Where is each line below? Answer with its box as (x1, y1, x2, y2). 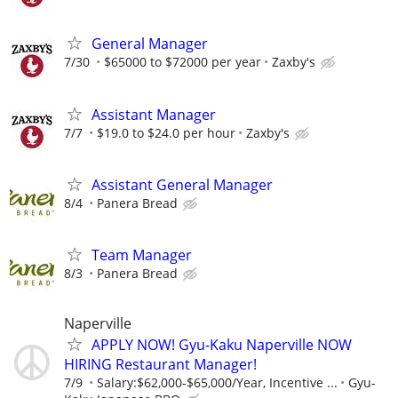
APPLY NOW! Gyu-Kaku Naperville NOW (92, 335, 352, 355)
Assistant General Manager (92, 174, 273, 195)
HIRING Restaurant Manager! (64, 354, 257, 375)
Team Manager (92, 244, 192, 265)
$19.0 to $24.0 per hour (97, 123, 235, 141)
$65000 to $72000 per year (104, 53, 261, 71)
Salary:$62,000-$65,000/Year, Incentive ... (97, 374, 338, 392)
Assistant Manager (92, 104, 216, 124)
